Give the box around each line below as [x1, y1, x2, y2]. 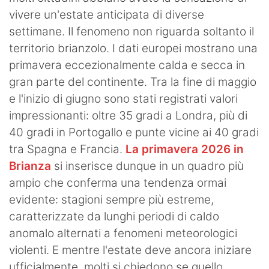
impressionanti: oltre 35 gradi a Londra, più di [9, 109, 247, 123]
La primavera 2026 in [125, 142, 244, 157]
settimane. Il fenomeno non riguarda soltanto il [9, 25, 254, 39]
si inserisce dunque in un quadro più [51, 159, 244, 174]
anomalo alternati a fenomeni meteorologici [9, 226, 237, 241]
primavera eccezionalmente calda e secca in [9, 58, 245, 73]
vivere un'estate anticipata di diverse [9, 8, 204, 22]
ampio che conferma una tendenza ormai [9, 176, 226, 190]
